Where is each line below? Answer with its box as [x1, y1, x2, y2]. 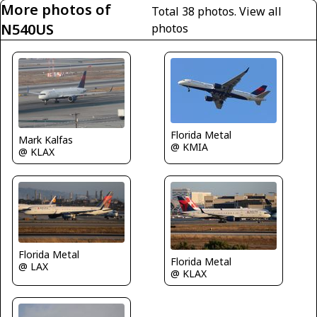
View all [239, 3, 282, 19]
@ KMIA [171, 139, 208, 154]
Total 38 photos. [151, 3, 240, 19]
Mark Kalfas [18, 133, 73, 147]
